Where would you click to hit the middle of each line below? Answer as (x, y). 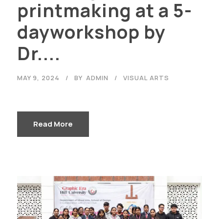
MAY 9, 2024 (38, 77)
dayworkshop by (91, 32)
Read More (53, 124)
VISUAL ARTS (146, 77)
